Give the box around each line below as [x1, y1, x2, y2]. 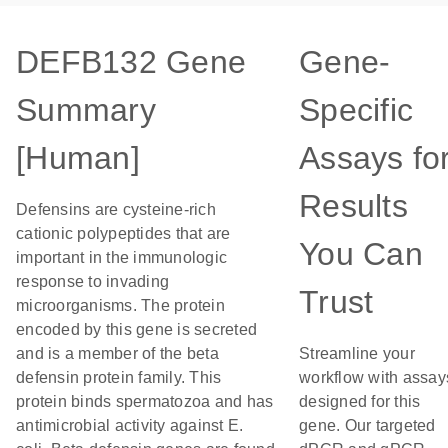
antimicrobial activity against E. [16, 417, 244, 434]
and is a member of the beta [16, 345, 219, 362]
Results [299, 188, 408, 224]
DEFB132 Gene [16, 44, 246, 80]
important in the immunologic [16, 249, 227, 266]
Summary [16, 92, 156, 128]
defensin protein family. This [16, 369, 222, 386]
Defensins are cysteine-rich [16, 201, 216, 218]
